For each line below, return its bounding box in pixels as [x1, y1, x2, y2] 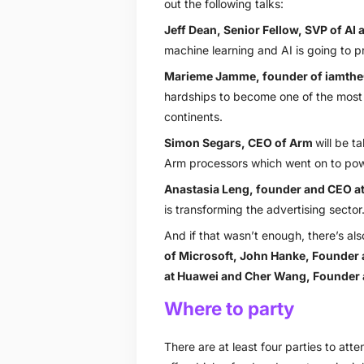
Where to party [163, 297, 294, 319]
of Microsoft [163, 248, 233, 262]
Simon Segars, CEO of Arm [163, 135, 313, 149]
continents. [163, 109, 223, 123]
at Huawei [163, 268, 219, 283]
